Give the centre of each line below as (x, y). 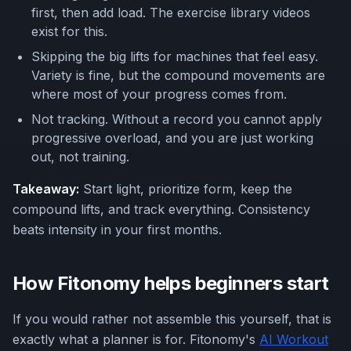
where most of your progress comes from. (159, 94)
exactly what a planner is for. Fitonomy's (136, 340)
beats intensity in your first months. (117, 230)
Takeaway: (46, 189)
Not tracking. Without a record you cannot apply (177, 119)
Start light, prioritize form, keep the (186, 189)
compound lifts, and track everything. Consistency (161, 210)
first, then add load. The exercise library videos (171, 13)
